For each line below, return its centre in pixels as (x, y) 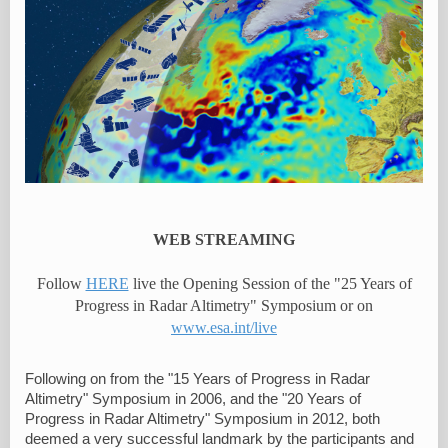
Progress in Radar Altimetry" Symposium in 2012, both (202, 418)
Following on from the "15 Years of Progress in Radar (197, 378)
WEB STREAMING (224, 239)
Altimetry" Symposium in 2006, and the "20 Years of (193, 398)
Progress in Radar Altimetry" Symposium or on (224, 305)
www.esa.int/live (224, 327)
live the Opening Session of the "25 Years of (270, 283)
